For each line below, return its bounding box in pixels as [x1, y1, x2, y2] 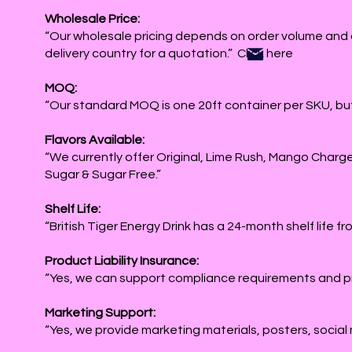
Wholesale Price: [45, 13, 140, 25]
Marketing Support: [45, 306, 156, 319]
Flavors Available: [45, 134, 145, 146]
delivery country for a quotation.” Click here [45, 47, 293, 60]
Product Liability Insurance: [45, 255, 199, 267]
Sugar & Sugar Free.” [45, 168, 161, 181]
